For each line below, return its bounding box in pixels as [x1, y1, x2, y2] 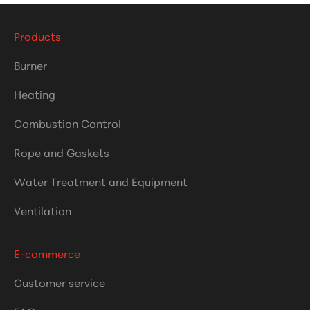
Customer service [14, 273, 105, 290]
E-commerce [14, 244, 80, 261]
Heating [14, 85, 55, 102]
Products [14, 27, 61, 44]
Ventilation [14, 201, 71, 218]
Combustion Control [14, 114, 121, 131]
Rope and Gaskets [14, 143, 109, 160]
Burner [14, 56, 47, 73]
